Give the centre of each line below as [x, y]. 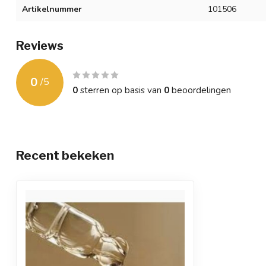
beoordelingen [200, 90]
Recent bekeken [65, 155]
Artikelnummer [52, 9]
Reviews [40, 45]
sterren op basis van [121, 90]
